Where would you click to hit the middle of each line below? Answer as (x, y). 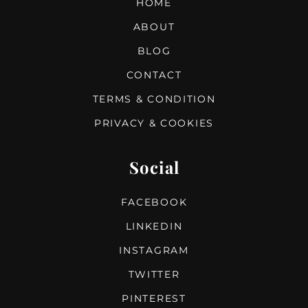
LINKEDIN (154, 227)
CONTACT (154, 75)
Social (154, 167)
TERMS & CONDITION (154, 99)
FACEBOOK (154, 202)
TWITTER (154, 275)
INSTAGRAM (154, 251)
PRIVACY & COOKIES (154, 123)
